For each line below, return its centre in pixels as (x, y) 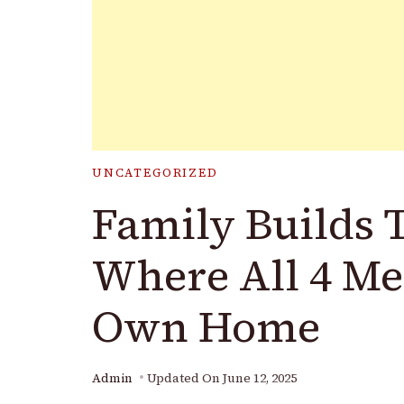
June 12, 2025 (260, 378)
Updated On (185, 378)
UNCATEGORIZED (155, 172)
